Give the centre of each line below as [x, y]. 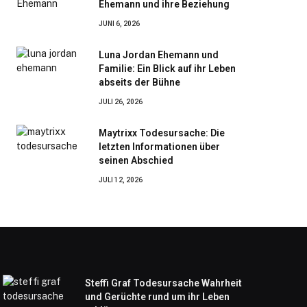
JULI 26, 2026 [121, 101]
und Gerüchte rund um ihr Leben [158, 296]
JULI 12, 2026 [121, 180]
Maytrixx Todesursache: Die [162, 133]
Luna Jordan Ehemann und [159, 54]
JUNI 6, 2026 [119, 23]
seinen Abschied [136, 160]
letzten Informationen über [159, 146]
